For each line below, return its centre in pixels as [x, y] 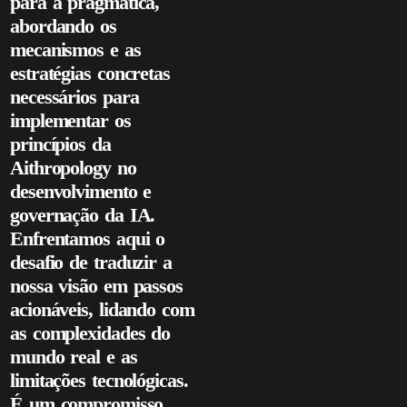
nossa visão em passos [96, 286]
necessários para [74, 97]
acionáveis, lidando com [102, 309]
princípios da [60, 144]
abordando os [63, 26]
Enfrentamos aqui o [88, 238]
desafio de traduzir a [91, 262]
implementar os [70, 120]
